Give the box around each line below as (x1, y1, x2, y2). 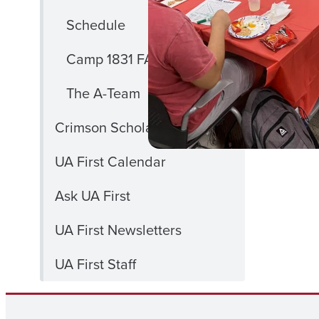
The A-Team (66, 83, 140, 104)
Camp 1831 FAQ (66, 48, 163, 70)
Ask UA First (55, 185, 130, 206)
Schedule (66, 14, 125, 36)
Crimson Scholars (55, 117, 164, 138)
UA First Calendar (55, 151, 166, 172)
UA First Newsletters (55, 219, 182, 241)
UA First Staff (55, 253, 136, 275)
